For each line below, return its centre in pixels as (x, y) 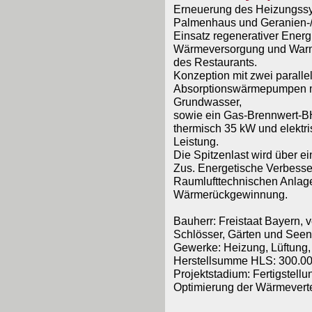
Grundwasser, (207, 102)
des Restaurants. (215, 62)
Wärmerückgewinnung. (230, 194)
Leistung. (196, 141)
